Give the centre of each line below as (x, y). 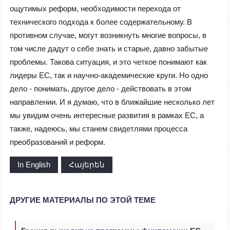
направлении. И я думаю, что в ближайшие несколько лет (112, 102)
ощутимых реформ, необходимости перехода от (95, 9)
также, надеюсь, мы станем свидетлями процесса (99, 129)
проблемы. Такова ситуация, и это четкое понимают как (108, 62)
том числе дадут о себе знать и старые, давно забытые (109, 49)
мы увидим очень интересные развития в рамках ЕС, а (107, 116)
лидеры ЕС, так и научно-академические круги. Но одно (109, 75)
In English (34, 165)
